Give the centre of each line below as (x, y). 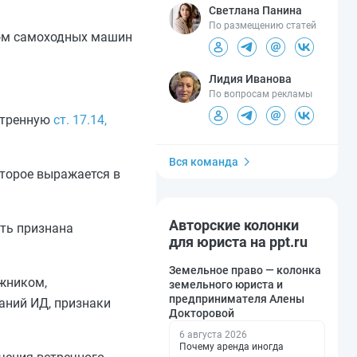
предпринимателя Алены (237, 299)
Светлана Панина (255, 11)
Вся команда (204, 162)
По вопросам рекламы (261, 94)
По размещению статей (263, 26)
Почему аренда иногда (231, 347)
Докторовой (202, 314)
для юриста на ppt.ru (238, 242)
